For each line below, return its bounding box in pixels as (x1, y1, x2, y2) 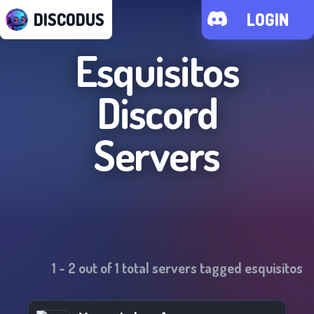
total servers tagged (119, 259, 245, 277)
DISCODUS (34, 8, 104, 30)
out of (76, 259, 115, 277)
